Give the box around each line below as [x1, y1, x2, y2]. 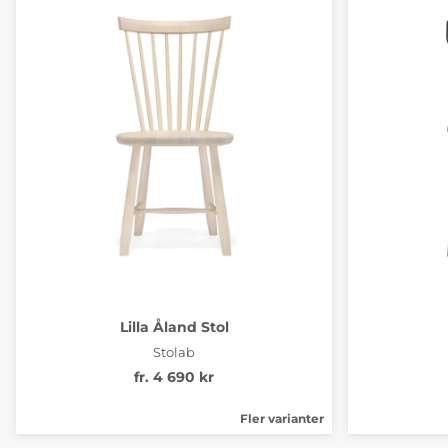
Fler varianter [240, 410, 324, 426]
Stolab [153, 343, 195, 360]
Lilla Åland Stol [119, 317, 229, 336]
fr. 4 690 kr [134, 367, 214, 386]
